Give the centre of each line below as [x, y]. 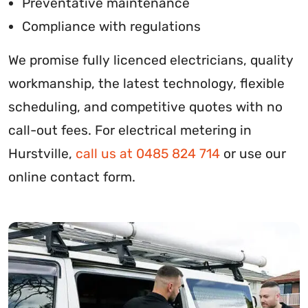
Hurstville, [42, 153]
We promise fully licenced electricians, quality [151, 60]
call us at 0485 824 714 [148, 153]
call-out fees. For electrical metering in [130, 130]
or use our [253, 153]
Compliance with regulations [111, 26]
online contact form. [72, 177]
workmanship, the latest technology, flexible [146, 83]
